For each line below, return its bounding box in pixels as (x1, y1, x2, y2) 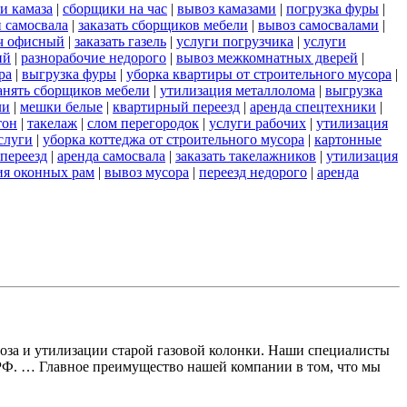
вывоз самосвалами (258, 17, 379, 34)
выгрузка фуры (22, 66, 116, 83)
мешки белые (20, 99, 103, 115)
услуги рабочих (209, 115, 306, 132)
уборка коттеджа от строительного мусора (43, 132, 304, 148)
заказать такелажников (175, 148, 316, 164)
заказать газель (74, 34, 166, 50)
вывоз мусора (104, 164, 189, 181)
